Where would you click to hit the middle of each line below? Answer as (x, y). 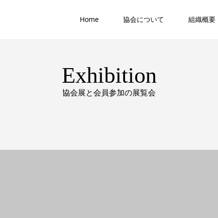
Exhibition (109, 75)
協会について (144, 19)
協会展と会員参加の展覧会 (109, 92)
